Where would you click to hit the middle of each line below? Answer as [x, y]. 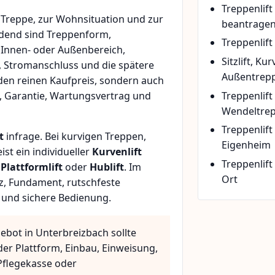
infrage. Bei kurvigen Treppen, [75, 137]
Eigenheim [246, 145]
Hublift [107, 167]
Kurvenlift [117, 152]
